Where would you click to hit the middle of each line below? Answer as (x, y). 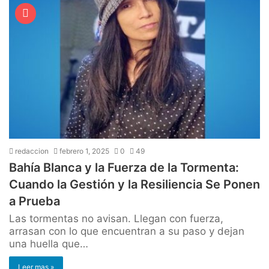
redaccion (31, 151)
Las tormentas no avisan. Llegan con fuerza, (116, 218)
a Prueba (35, 201)
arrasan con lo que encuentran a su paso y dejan (127, 231)
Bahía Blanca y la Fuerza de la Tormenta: (124, 167)
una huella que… (49, 243)
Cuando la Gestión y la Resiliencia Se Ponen (134, 184)
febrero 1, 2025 (84, 151)
